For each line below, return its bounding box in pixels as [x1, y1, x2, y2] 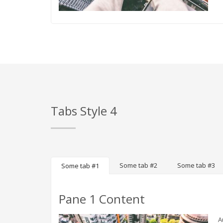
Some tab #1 [61, 161, 99, 170]
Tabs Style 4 [51, 103, 117, 119]
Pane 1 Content [59, 191, 145, 207]
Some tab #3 [177, 161, 215, 170]
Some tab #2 [119, 161, 157, 170]
